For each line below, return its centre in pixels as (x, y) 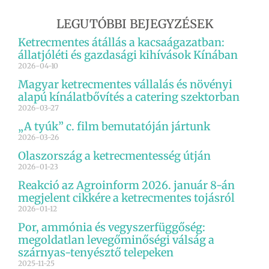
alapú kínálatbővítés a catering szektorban (129, 97)
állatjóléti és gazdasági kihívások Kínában (128, 55)
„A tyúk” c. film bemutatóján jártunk (114, 127)
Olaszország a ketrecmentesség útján (114, 156)
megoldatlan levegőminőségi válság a (116, 240)
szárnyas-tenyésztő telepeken (96, 253)
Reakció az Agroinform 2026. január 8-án (126, 186)
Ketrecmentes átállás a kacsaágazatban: (121, 43)
